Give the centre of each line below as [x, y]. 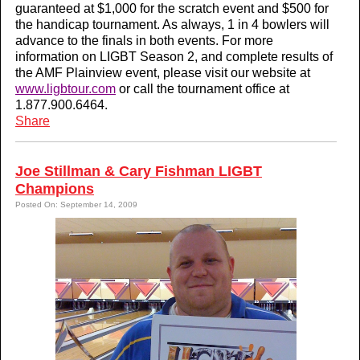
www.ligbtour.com [65, 89]
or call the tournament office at [202, 89]
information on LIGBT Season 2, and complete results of [174, 57]
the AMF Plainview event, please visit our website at [163, 73]
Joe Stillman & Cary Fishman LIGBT [139, 171]
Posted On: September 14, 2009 [76, 205]
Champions [55, 189]
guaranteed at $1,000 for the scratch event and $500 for [172, 8]
